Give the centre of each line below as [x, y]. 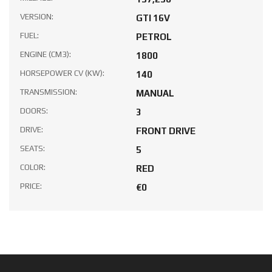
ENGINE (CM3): [46, 54]
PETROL [154, 36]
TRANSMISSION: [49, 92]
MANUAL [155, 93]
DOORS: [34, 110]
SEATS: [32, 148]
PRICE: [31, 186]
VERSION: [37, 16]
